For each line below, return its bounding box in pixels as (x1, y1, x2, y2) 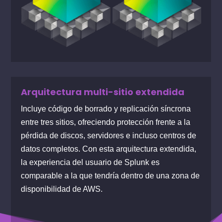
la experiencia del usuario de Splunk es (21, 158, 160, 167)
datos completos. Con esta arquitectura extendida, (21, 145, 197, 154)
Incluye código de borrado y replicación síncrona (21, 105, 191, 113)
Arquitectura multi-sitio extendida (21, 86, 185, 99)
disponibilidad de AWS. (21, 185, 103, 194)
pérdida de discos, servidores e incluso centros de (21, 131, 197, 140)
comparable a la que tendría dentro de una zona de (21, 171, 200, 180)
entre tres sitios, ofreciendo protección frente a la (21, 118, 191, 127)
